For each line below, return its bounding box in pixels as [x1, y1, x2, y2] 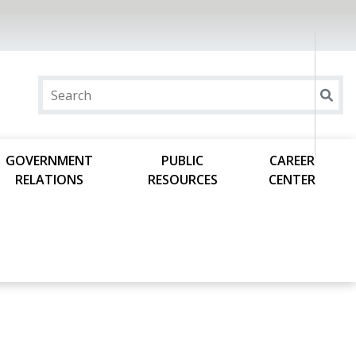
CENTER [269, 171, 316, 188]
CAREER [269, 152, 315, 169]
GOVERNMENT [5, 152, 93, 169]
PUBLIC [161, 152, 204, 169]
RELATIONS [14, 171, 83, 188]
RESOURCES [147, 171, 218, 188]
